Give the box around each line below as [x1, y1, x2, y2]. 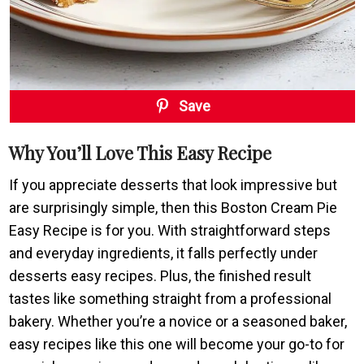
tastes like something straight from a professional [9, 289, 332, 307]
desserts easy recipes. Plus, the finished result [9, 266, 312, 284]
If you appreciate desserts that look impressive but [9, 175, 338, 193]
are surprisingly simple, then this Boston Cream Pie [9, 198, 338, 216]
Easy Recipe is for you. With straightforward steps [9, 221, 331, 239]
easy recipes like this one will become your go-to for [9, 335, 345, 353]
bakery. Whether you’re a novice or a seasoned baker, [9, 312, 348, 330]
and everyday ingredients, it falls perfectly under [9, 244, 318, 262]
